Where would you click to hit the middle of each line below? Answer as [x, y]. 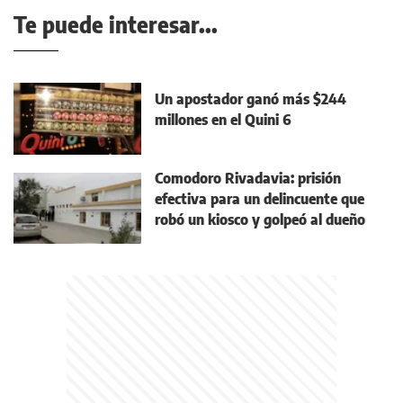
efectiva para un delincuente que [260, 199]
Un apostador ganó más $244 [251, 99]
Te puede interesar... [116, 25]
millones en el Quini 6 [223, 120]
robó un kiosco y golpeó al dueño [260, 220]
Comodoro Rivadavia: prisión [248, 179]
